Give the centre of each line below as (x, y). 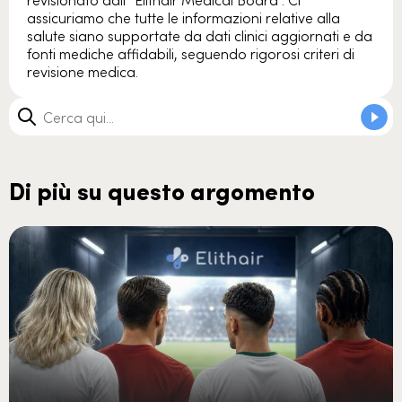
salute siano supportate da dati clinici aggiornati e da (200, 35)
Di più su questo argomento (162, 190)
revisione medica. (83, 71)
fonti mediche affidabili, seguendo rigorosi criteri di (191, 53)
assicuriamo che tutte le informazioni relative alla (184, 17)
